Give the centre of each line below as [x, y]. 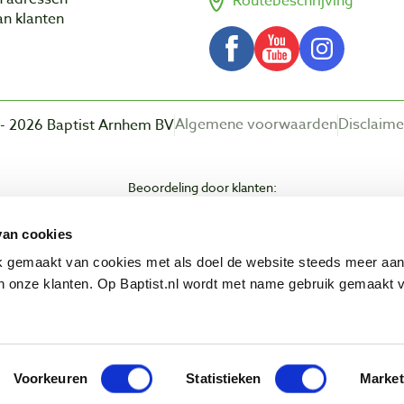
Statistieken [224, 378]
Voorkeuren [50, 378]
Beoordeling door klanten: [202, 188]
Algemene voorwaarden [256, 125]
